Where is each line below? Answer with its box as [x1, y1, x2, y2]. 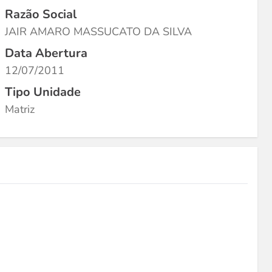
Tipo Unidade [5, 84, 81, 100]
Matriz [5, 102, 35, 117]
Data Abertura [5, 45, 87, 61]
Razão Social [5, 6, 76, 22]
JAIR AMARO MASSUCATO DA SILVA [5, 24, 192, 39]
